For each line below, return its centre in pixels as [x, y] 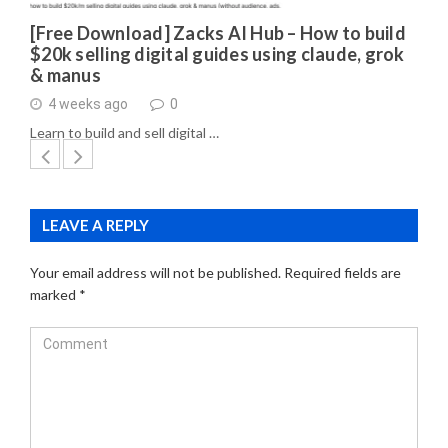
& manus [65, 74]
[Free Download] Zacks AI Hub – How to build [218, 32]
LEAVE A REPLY [95, 224]
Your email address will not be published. [155, 272]
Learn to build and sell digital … [124, 132]
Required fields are [342, 272]
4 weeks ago [88, 104]
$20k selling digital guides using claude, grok [217, 53]
